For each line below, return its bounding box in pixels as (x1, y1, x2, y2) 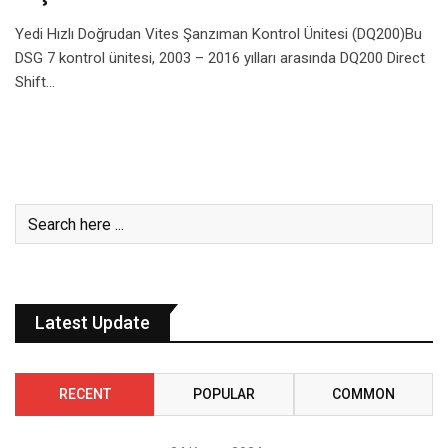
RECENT (58, 386, 111, 402)
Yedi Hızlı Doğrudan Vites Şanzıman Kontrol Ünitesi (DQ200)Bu (15, 25, 422, 43)
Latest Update (35, 312, 150, 333)
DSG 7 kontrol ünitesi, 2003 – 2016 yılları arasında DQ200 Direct (15, 49, 425, 67)
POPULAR (192, 386, 255, 402)
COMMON (331, 386, 395, 402)
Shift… (15, 73, 55, 91)
